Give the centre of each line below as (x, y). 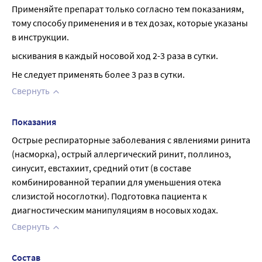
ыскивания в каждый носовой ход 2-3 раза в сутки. (115, 56)
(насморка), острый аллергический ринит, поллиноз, (121, 154)
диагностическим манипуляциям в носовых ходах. (115, 210)
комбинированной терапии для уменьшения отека (116, 182)
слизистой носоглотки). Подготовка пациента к (109, 196)
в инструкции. (40, 37)
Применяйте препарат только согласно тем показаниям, (128, 9)
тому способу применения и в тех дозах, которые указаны (130, 23)
